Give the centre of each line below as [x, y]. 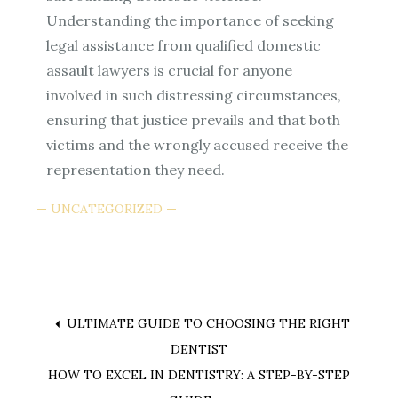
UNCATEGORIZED [107, 208]
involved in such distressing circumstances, [194, 95]
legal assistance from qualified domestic [184, 45]
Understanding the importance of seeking [191, 20]
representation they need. [136, 169]
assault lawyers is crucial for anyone [170, 70]
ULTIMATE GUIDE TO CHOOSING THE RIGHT [208, 323]
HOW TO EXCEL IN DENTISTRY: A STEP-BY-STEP [199, 374]
